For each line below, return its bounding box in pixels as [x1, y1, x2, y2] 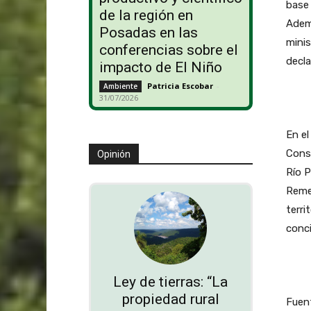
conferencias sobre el [99, 42, 238, 59]
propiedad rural [121, 291, 219, 308]
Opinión [96, 149, 131, 160]
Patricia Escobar [146, 81, 213, 92]
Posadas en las [99, 24, 198, 42]
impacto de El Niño [99, 59, 222, 76]
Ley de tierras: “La [113, 274, 228, 291]
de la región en [99, 7, 193, 24]
